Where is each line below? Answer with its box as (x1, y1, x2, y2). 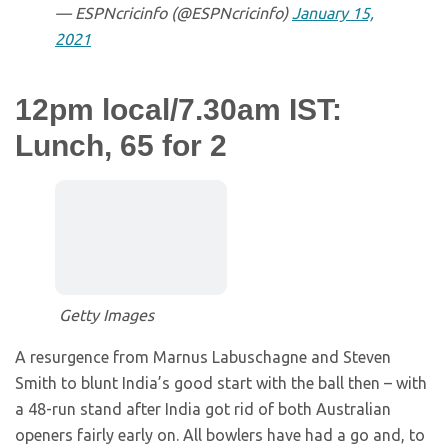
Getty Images (59, 306, 154, 325)
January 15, (292, 4, 374, 23)
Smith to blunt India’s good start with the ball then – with (15, 374, 427, 393)
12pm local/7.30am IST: (15, 93, 342, 127)
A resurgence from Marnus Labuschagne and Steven (15, 348, 391, 367)
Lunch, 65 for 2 (15, 129, 227, 163)
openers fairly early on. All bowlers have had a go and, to (15, 426, 425, 445)
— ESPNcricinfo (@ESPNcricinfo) (55, 4, 292, 23)
